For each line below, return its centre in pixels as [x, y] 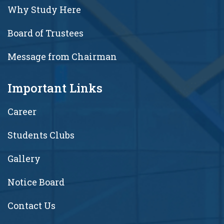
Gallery [24, 158]
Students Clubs [41, 135]
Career [22, 111]
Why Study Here [44, 9]
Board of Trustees [45, 33]
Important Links [55, 88]
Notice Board [36, 182]
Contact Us [31, 205]
